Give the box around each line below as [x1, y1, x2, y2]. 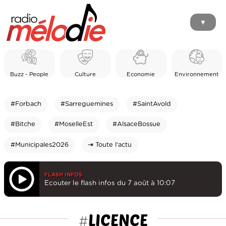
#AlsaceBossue [112, 121, 160, 128]
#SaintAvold [132, 101, 171, 108]
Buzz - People [10, 72, 49, 78]
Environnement [174, 72, 219, 78]
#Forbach [10, 101, 41, 108]
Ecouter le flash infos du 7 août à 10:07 [44, 180, 175, 187]
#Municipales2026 [10, 142, 69, 149]
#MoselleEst [54, 121, 93, 128]
